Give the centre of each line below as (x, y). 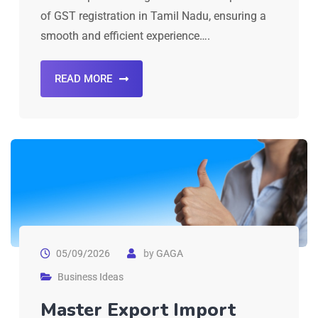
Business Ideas (91, 276)
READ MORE (83, 79)
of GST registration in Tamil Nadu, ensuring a (153, 16)
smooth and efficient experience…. (125, 36)
